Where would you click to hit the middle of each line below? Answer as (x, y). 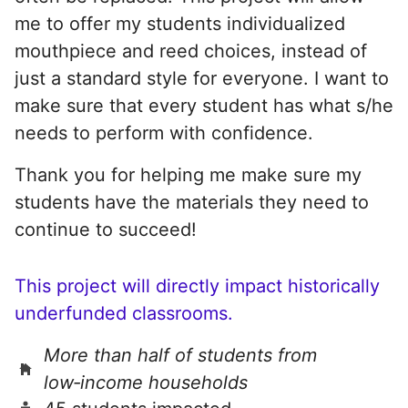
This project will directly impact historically (197, 286)
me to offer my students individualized (180, 23)
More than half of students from (180, 355)
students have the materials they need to (192, 202)
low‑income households (146, 382)
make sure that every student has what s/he (204, 105)
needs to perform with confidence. (164, 133)
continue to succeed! (106, 229)
